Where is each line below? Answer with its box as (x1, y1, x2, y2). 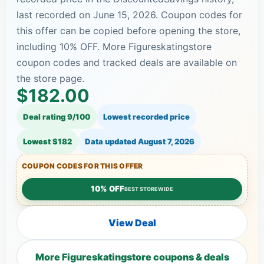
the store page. (16, 72, 84, 84)
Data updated (85, 136, 138, 146)
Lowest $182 (23, 136, 72, 146)
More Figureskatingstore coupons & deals (35, 250, 229, 263)
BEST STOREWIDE (124, 186, 173, 193)
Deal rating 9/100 (23, 111, 90, 121)
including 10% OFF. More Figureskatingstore (16, 40, 212, 52)
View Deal (108, 216, 156, 229)
